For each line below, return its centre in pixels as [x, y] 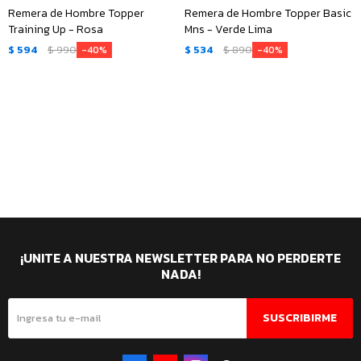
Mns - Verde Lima [228, 29]
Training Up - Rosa [56, 29]
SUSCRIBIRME [300, 317]
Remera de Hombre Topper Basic [268, 13]
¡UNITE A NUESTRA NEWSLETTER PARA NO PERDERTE [180, 257]
